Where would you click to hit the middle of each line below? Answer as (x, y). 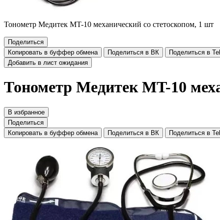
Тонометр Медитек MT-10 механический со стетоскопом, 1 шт (109, 24)
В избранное (26, 112)
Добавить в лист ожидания (48, 63)
